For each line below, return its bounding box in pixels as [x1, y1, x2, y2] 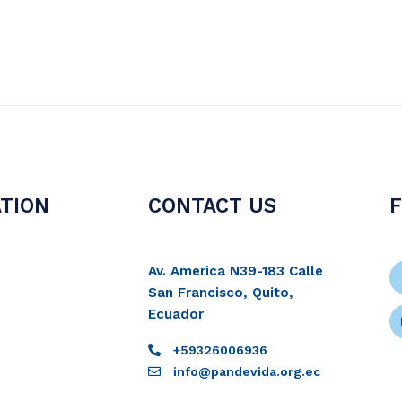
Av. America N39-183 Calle [148, 263, 324, 280]
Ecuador [148, 306, 205, 323]
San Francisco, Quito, [148, 284, 294, 301]
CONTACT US [148, 194, 277, 218]
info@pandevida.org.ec [172, 364, 320, 380]
